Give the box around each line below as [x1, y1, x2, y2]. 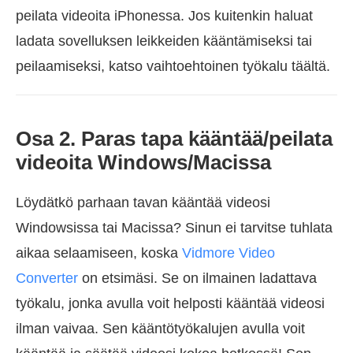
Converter [16, 270, 78, 287]
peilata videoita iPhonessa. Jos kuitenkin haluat [16, 8, 313, 24]
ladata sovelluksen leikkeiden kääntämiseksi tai [16, 33, 312, 50]
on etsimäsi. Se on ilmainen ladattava [78, 270, 317, 287]
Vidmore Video [182, 245, 275, 262]
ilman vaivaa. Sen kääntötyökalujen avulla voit [16, 321, 305, 337]
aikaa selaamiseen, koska [16, 245, 182, 262]
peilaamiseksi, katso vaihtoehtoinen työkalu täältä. [16, 58, 330, 75]
